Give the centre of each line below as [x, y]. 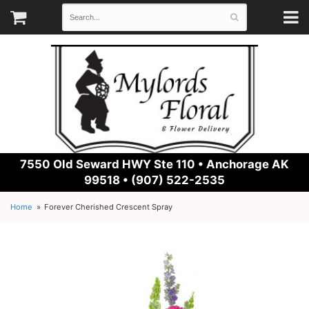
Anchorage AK [248, 164]
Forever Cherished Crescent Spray [109, 207]
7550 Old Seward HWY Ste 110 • [113, 164]
